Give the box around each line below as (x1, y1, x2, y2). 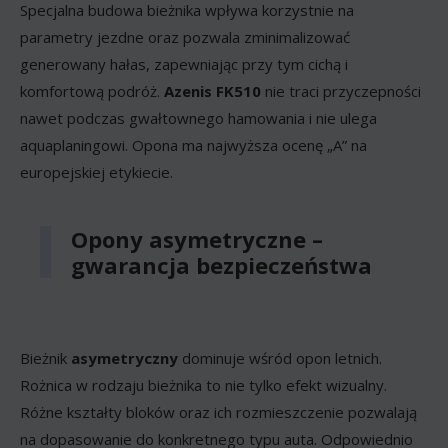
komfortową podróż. (20, 80, 164, 101)
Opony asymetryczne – (71, 223, 323, 254)
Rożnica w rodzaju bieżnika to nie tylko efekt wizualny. (20, 374, 387, 395)
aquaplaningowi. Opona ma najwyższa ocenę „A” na (20, 134, 367, 155)
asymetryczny (71, 347, 182, 368)
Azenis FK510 (164, 80, 265, 101)
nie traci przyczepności (265, 80, 421, 101)
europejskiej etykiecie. (20, 161, 173, 182)
